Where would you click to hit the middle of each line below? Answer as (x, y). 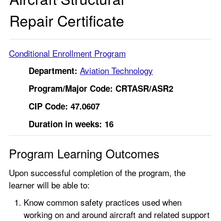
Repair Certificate (67, 20)
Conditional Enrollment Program (67, 53)
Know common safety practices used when (103, 202)
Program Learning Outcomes (84, 153)
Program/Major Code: (71, 88)
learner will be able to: (51, 185)
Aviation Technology (116, 70)
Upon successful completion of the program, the (97, 172)
